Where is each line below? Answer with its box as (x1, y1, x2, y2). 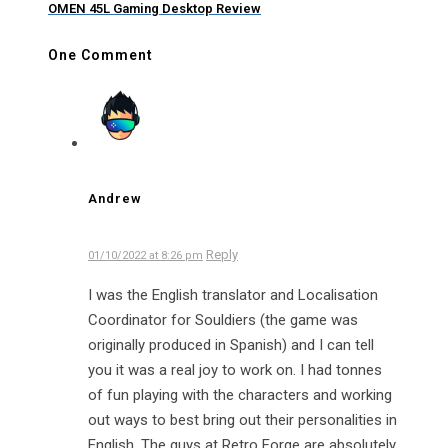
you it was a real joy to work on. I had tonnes (88, 360, 382, 379)
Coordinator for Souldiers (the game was (88, 310, 358, 329)
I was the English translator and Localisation (88, 285, 378, 304)
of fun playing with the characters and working (88, 385, 392, 404)
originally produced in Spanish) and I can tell (88, 335, 374, 354)
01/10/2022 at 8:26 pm (88, 248, 203, 262)
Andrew (88, 191, 142, 207)
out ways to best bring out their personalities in (88, 410, 397, 429)
